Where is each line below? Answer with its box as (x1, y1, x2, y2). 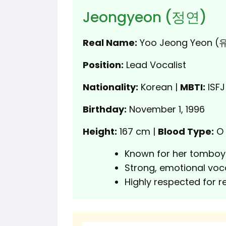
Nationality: (83, 80, 138, 93)
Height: (83, 125, 117, 138)
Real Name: (83, 36, 137, 49)
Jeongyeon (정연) (83, 7, 207, 27)
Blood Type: (158, 125, 214, 138)
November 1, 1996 (127, 102, 205, 116)
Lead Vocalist (124, 58, 186, 71)
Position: (83, 58, 124, 71)
